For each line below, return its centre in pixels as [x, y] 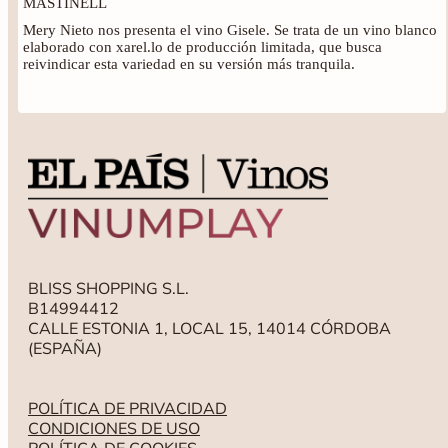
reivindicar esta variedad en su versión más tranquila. [189, 63]
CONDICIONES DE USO [114, 428]
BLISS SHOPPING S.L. [108, 288]
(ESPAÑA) [65, 348]
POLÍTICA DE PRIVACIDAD [127, 408]
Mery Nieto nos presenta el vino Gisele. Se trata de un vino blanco [230, 29]
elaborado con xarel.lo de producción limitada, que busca [202, 46]
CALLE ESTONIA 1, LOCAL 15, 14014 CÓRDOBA [209, 328]
